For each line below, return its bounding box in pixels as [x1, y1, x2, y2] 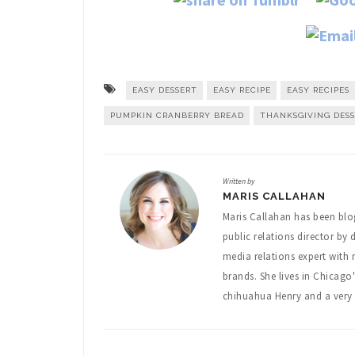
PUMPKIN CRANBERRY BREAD [109, 110, 244, 120]
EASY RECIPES [286, 85, 349, 94]
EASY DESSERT [132, 85, 197, 94]
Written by [222, 175, 254, 186]
